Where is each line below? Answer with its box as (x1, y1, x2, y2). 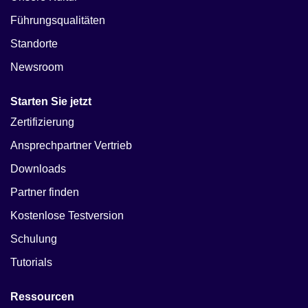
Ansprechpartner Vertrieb (10, 139, 132, 151)
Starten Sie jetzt (10, 95, 91, 107)
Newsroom (10, 60, 63, 73)
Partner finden (10, 186, 79, 198)
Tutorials (10, 256, 52, 268)
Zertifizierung (10, 115, 74, 128)
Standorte (10, 37, 58, 49)
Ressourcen (10, 290, 74, 302)
